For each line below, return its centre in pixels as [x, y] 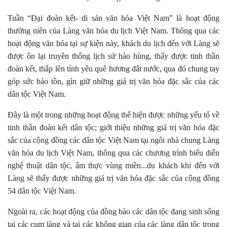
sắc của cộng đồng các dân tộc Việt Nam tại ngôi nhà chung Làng [113, 140]
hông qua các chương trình [144, 153]
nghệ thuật [27, 166]
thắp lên [53, 69]
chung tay [204, 69]
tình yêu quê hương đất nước [113, 69]
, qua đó [174, 69]
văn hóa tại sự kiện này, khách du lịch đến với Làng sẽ [131, 44]
